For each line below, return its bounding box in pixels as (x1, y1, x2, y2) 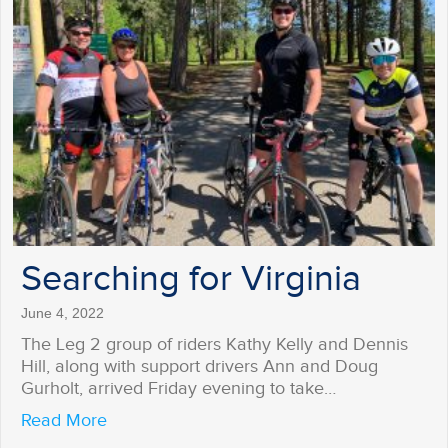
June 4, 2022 (21, 305, 104, 322)
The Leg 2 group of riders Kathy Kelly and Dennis (21, 334, 408, 356)
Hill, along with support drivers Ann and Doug (21, 356, 378, 378)
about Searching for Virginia (106, 409, 327, 431)
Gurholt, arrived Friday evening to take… (21, 378, 336, 400)
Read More (21, 410, 107, 432)
